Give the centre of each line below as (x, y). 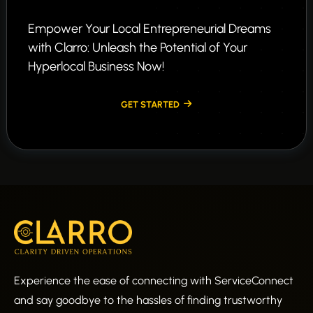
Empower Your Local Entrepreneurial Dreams (150, 29)
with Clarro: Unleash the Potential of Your (138, 48)
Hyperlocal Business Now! (96, 67)
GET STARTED (150, 104)
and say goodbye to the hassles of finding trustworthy (148, 300)
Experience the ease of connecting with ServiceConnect (154, 280)
